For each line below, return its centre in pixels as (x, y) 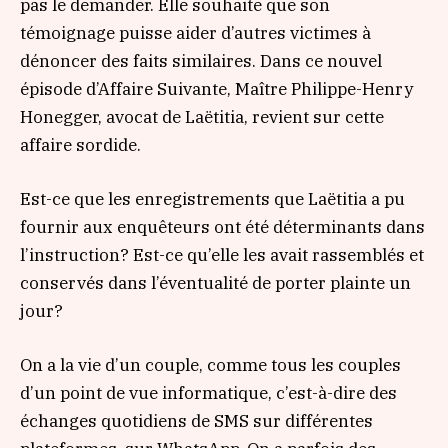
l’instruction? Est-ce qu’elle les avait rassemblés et (222, 254)
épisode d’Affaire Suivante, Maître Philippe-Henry (216, 88)
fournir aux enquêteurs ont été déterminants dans (222, 226)
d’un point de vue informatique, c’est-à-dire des (208, 392)
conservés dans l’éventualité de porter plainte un (215, 282)
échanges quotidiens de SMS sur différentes (196, 420)
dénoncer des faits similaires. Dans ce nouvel (201, 60)
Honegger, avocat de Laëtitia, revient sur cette (202, 116)
